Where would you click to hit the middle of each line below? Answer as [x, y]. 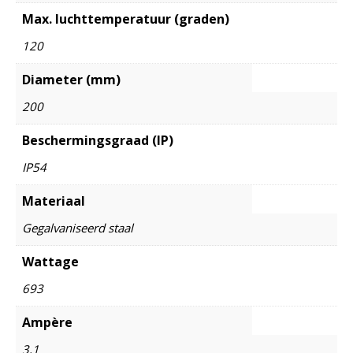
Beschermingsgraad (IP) [98, 140]
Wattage [50, 261]
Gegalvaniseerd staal [78, 227]
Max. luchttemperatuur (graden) [126, 19]
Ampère [47, 322]
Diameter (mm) [71, 79]
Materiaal [54, 201]
